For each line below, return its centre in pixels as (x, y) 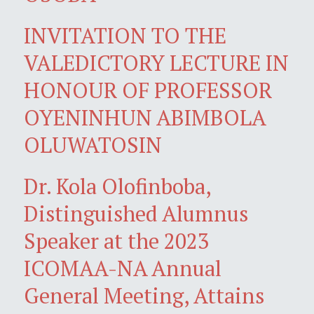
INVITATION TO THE (125, 35)
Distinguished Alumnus (136, 213)
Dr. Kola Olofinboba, (117, 186)
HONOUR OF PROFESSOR (148, 90)
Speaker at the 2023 (116, 240)
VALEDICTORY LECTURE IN (156, 62)
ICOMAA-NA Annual (123, 268)
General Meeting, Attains (144, 295)
